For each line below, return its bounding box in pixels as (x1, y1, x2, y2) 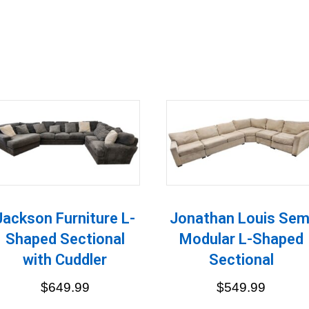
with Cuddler (23, 250, 108, 268)
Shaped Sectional (5, 230, 125, 248)
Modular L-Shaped (179, 230, 303, 248)
